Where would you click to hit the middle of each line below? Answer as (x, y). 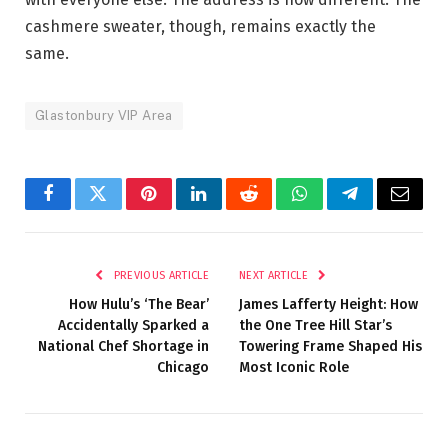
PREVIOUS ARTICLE (159, 276)
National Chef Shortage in (123, 347)
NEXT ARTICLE (275, 276)
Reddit (271, 208)
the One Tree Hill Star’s (315, 326)
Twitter (122, 208)
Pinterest (179, 208)
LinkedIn (230, 208)
